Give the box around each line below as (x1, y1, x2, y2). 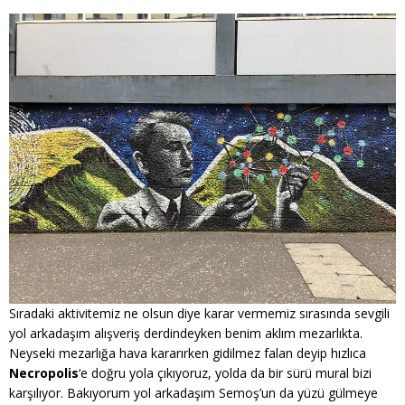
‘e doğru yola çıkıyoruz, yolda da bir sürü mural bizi (79, 364, 372, 381)
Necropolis (9, 364, 79, 381)
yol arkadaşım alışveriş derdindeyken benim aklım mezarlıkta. (9, 325, 363, 342)
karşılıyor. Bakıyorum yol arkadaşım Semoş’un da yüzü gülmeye (9, 384, 378, 401)
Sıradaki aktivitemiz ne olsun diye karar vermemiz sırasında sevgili (9, 305, 390, 322)
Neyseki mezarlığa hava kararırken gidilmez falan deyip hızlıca (9, 344, 366, 362)
